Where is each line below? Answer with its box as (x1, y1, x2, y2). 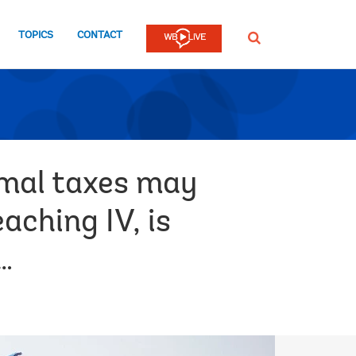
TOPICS (18, 29, 53, 41)
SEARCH (247, 30, 281, 44)
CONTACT (77, 29, 122, 41)
